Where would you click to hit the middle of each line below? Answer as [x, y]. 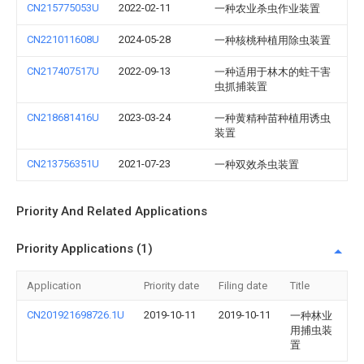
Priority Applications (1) [84, 249]
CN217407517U [63, 71]
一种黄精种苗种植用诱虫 [273, 118]
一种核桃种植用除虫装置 [273, 40]
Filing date [243, 286]
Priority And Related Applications [112, 211]
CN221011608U [63, 39]
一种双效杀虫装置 [257, 165]
